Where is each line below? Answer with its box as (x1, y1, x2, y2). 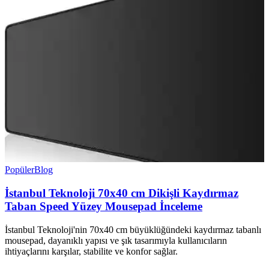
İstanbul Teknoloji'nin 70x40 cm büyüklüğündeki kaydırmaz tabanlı (5, 224, 261, 235)
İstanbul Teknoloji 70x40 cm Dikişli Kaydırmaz (5, 186, 238, 199)
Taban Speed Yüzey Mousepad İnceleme (5, 199, 202, 213)
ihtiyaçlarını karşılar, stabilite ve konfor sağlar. (5, 246, 178, 256)
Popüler (5, 165, 34, 175)
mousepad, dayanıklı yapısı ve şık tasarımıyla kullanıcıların (5, 235, 227, 246)
